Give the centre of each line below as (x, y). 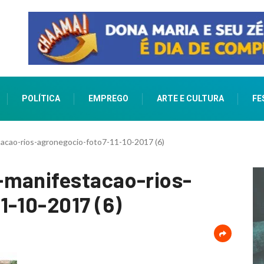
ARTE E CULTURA (190, 99)
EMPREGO (108, 99)
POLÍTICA (41, 99)
